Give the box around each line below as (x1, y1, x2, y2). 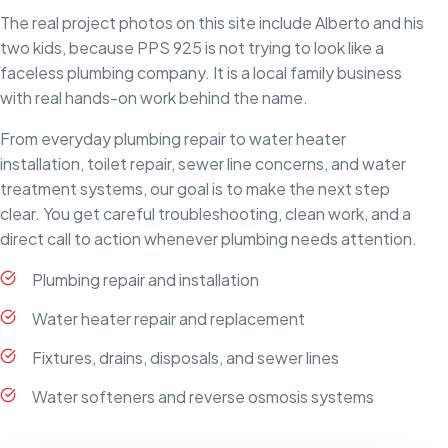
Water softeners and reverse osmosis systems (32, 386, 374, 408)
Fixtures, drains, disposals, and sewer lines (32, 347, 339, 369)
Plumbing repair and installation (32, 269, 259, 291)
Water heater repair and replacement (32, 308, 305, 330)
